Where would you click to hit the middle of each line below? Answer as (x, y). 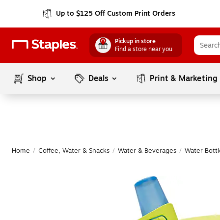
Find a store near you (144, 49)
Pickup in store (135, 41)
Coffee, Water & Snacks (74, 151)
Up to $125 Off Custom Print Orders (116, 14)
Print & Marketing (184, 79)
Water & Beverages (147, 151)
